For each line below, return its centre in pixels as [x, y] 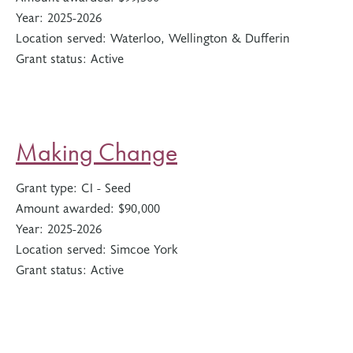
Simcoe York [144, 248]
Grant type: [48, 187]
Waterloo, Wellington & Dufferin [200, 37]
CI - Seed [106, 187]
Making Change [97, 152]
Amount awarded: [67, 207]
